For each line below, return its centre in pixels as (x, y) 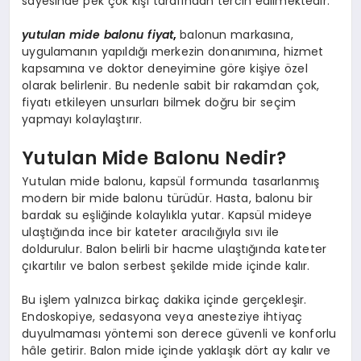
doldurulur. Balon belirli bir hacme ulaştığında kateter (174, 249)
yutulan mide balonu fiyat (98, 35)
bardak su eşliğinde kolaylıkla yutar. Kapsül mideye (167, 216)
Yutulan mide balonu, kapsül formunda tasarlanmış (171, 182)
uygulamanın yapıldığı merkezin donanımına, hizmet (173, 52)
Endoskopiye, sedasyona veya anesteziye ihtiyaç (162, 317)
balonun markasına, (237, 35)
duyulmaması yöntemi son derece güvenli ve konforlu (179, 334)
